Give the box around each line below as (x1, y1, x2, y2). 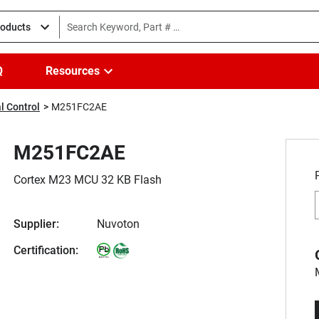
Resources (46, 64, 100, 78)
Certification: (14, 244, 78, 257)
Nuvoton (97, 217, 140, 231)
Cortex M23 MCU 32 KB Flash (14, 173, 162, 187)
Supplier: (14, 217, 59, 231)
